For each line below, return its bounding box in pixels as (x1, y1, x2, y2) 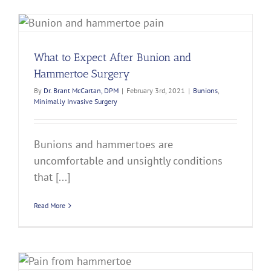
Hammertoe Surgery (34, 67, 130, 81)
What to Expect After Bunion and (34, 51, 191, 65)
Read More (34, 201, 65, 211)
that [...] (34, 170, 70, 184)
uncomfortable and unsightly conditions (34, 154, 223, 168)
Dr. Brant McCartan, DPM (44, 86, 119, 96)
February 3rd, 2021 (126, 86, 185, 96)
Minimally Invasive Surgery (34, 97, 117, 106)
